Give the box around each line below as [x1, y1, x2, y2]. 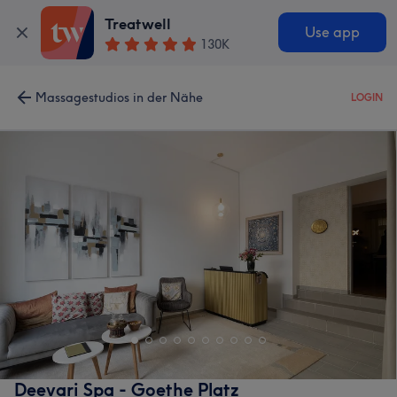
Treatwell [105, 15, 172, 34]
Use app [304, 24, 360, 42]
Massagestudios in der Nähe [35, 90, 203, 105]
